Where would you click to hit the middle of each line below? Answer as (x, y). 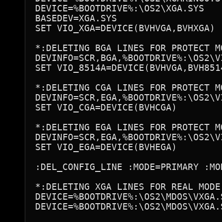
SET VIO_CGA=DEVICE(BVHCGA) (106, 107)
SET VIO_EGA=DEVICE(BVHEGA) (106, 147)
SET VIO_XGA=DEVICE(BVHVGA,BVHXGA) (125, 28)
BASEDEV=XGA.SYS (76, 18)
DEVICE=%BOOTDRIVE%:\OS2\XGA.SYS (120, 8)
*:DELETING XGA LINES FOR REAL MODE (128, 187)
